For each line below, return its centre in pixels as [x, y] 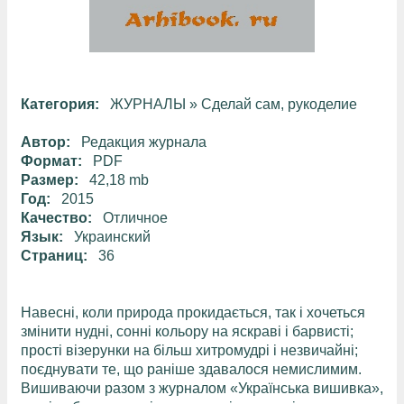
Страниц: [54, 256]
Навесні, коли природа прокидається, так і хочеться [193, 313]
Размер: [50, 180]
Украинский [107, 237]
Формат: [51, 161]
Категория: [60, 105]
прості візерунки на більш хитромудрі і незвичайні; [189, 351]
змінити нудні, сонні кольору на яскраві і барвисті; [187, 332]
